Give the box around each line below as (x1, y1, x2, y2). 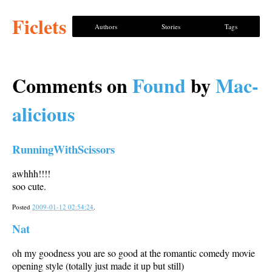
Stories (161, 22, 180, 31)
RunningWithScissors (12, 141, 115, 158)
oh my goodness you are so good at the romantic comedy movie (12, 246, 255, 260)
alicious (12, 100, 75, 128)
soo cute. (12, 180, 46, 193)
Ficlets (12, 12, 66, 41)
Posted (12, 202, 32, 212)
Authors (94, 22, 117, 31)
